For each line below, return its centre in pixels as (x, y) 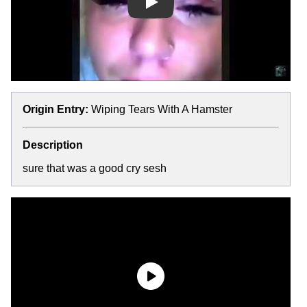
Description (53, 145)
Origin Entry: (56, 109)
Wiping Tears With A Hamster (162, 109)
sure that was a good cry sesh (95, 168)
